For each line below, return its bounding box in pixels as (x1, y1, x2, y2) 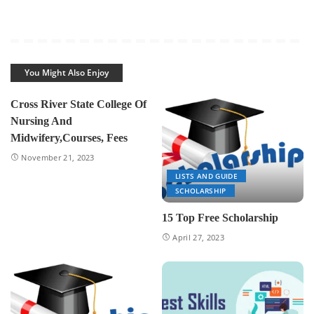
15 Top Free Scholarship (162, 211, 278, 224)
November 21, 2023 (21, 152, 95, 163)
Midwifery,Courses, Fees (11, 132, 128, 144)
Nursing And (11, 115, 72, 128)
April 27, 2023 (172, 231, 224, 243)
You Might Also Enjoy (25, 67, 109, 79)
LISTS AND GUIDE (175, 170, 238, 181)
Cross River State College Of (11, 98, 146, 111)
